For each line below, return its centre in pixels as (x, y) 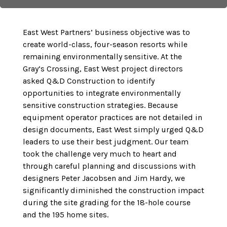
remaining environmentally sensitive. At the (102, 56)
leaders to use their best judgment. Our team (106, 142)
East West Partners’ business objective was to (106, 32)
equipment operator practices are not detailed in (112, 117)
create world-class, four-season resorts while (105, 44)
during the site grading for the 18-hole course (107, 202)
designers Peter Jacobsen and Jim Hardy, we (104, 178)
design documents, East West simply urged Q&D (113, 129)
